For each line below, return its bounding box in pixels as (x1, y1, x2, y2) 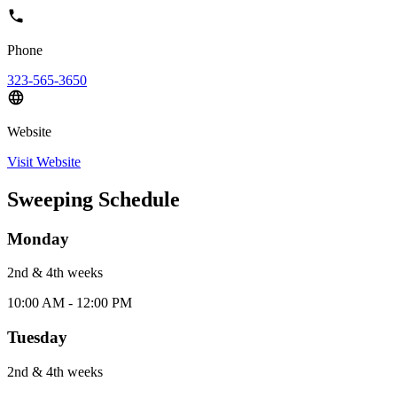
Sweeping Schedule (7, 187, 180, 211)
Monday (7, 229, 69, 248)
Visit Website (7, 153, 81, 169)
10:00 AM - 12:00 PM (7, 295, 132, 311)
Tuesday (7, 328, 67, 347)
